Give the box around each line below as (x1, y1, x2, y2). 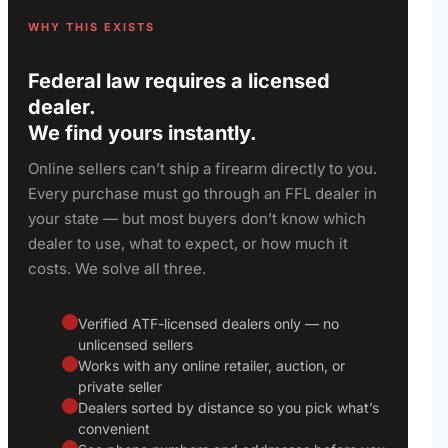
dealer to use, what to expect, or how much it (28, 233, 348, 253)
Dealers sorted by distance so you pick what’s (78, 398, 379, 416)
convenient (78, 419, 150, 437)
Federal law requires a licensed (28, 68, 330, 93)
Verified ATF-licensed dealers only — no (78, 314, 339, 332)
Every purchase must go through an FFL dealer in (28, 183, 377, 203)
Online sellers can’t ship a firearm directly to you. (28, 158, 377, 178)
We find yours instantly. (28, 120, 257, 145)
